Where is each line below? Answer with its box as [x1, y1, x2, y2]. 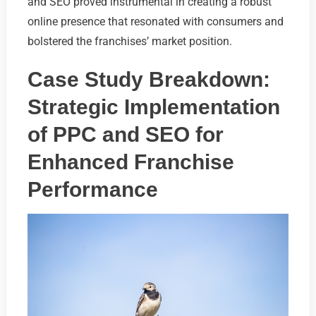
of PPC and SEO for [27, 122, 224, 146]
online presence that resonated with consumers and [27, 14, 284, 28]
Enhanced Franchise [27, 150, 234, 174]
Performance [27, 177, 158, 201]
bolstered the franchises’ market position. [27, 34, 232, 48]
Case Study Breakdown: [27, 67, 270, 91]
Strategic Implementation [27, 95, 280, 119]
